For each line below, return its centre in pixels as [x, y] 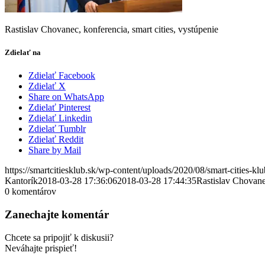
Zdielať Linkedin [60, 118]
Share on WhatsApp [66, 97]
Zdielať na [23, 52]
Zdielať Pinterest [59, 108]
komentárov [34, 192]
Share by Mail [55, 150]
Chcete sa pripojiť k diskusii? [59, 237]
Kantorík [21, 181]
